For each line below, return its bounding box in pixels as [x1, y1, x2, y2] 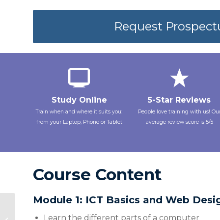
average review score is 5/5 [145, 119, 213, 126]
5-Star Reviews [148, 95, 211, 105]
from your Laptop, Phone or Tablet [36, 119, 122, 126]
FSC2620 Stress [17, 201, 67, 209]
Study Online [51, 95, 107, 105]
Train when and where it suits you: [36, 109, 123, 115]
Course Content [33, 164, 162, 184]
